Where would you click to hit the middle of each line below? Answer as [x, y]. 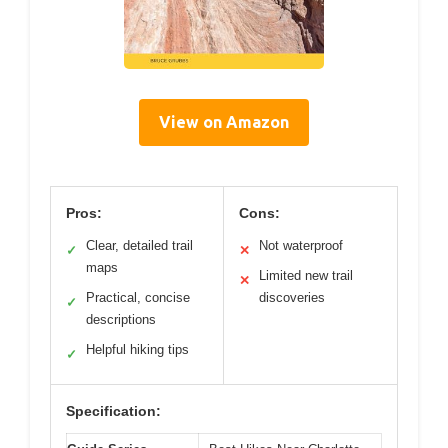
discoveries [292, 298]
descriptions [121, 320]
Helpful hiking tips [137, 350]
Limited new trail [306, 276]
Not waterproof [301, 246]
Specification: [113, 411]
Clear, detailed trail [139, 246]
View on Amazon [224, 122]
